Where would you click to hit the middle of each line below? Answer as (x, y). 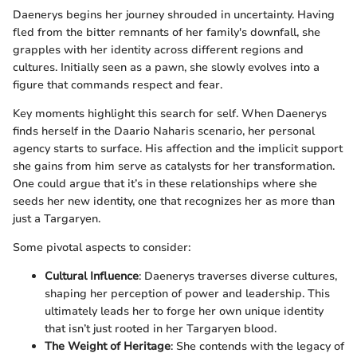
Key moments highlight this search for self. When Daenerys (170, 113)
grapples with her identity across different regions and (158, 49)
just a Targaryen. (57, 218)
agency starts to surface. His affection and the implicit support (178, 148)
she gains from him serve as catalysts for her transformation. (174, 166)
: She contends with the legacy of (257, 346)
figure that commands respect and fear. (118, 84)
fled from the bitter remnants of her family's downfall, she (167, 32)
